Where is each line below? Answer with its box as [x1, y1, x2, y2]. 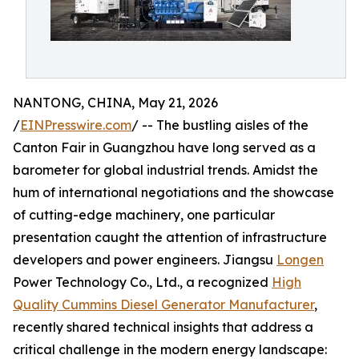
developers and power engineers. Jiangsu [13, 252, 276, 268]
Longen [276, 252, 324, 268]
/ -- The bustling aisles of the [131, 117, 309, 133]
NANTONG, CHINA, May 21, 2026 [13, 95, 218, 111]
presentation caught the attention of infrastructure [13, 229, 327, 245]
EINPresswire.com [20, 117, 131, 133]
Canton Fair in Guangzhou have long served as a [13, 139, 316, 155]
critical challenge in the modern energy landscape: [13, 341, 327, 357]
